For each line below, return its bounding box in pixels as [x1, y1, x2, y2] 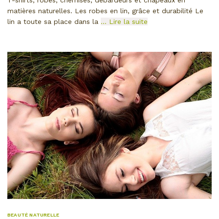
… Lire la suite [101, 17, 148, 25]
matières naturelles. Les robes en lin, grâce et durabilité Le [7, 6, 203, 15]
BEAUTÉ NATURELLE [7, 212, 60, 218]
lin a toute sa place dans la [7, 17, 101, 25]
